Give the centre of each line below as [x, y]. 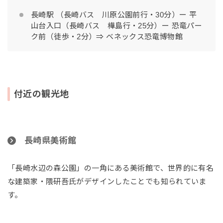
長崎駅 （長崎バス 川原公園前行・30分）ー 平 [114, 15]
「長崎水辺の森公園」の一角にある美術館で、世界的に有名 [111, 168]
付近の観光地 [42, 94]
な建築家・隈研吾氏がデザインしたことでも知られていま [107, 182]
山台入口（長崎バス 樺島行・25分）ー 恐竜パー [116, 26]
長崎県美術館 [51, 141]
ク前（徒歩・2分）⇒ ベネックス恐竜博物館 [108, 37]
